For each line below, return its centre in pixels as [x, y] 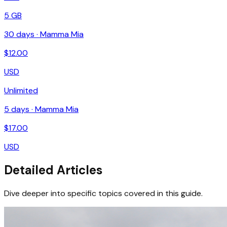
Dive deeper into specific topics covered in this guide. [103, 193]
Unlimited [21, 90]
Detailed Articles [53, 170]
